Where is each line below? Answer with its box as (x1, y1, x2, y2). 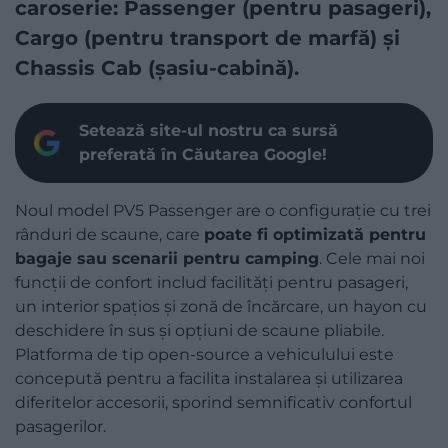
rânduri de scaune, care (15, 224, 204, 244)
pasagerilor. (15, 416, 106, 436)
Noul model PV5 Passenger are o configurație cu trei (15, 200, 431, 220)
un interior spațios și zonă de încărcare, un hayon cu (15, 296, 427, 316)
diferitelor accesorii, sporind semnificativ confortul (15, 392, 412, 412)
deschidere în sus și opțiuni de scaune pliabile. (15, 320, 384, 340)
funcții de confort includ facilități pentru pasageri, (15, 272, 408, 292)
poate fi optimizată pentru (204, 224, 426, 244)
